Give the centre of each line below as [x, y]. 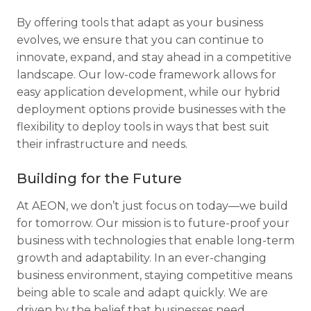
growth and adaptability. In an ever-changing [142, 258]
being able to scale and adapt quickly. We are [142, 293]
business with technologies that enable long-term [155, 241]
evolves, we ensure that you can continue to [140, 40]
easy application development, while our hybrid [149, 92]
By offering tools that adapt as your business [140, 23]
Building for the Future [99, 178]
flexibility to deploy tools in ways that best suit [143, 127]
